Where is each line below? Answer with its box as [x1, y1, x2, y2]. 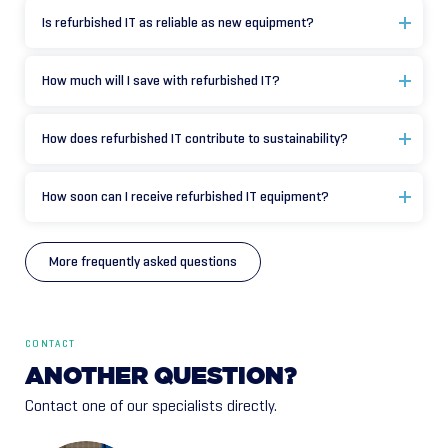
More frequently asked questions [49, 253, 237, 271]
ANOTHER [25, 365, 148, 390]
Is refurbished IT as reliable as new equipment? [42, 14, 314, 32]
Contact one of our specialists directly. [25, 396, 277, 416]
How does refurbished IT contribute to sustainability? [42, 130, 348, 148]
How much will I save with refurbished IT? [42, 72, 280, 90]
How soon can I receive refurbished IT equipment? [42, 188, 329, 206]
